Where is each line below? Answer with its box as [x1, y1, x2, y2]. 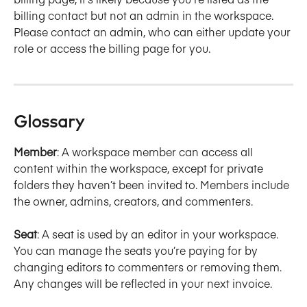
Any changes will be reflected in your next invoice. [14, 275, 272, 291]
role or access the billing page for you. [14, 40, 210, 56]
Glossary [14, 114, 84, 131]
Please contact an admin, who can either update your [14, 23, 293, 39]
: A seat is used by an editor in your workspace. [37, 226, 281, 242]
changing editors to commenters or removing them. [14, 259, 284, 275]
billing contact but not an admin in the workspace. [14, 7, 276, 23]
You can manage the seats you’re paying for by [14, 243, 260, 258]
